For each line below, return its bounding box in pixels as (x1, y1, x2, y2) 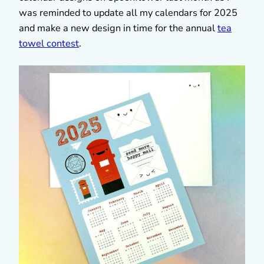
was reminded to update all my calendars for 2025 (19, 6, 237, 19)
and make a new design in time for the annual (19, 21, 217, 35)
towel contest (19, 37, 79, 50)
